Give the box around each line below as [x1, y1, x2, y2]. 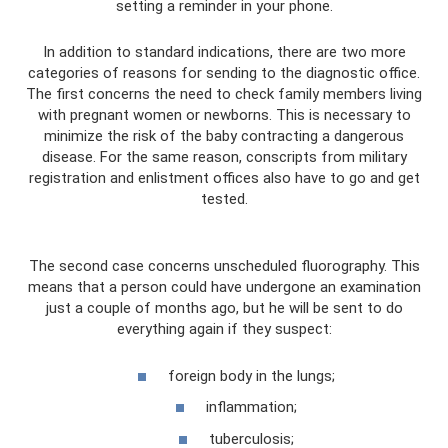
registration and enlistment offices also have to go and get [28, 169, 420, 188]
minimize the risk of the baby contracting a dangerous [44, 127, 404, 146]
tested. [200, 190, 248, 209]
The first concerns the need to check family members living [26, 85, 422, 104]
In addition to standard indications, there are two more [42, 43, 406, 62]
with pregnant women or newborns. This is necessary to [37, 106, 411, 125]
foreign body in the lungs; [168, 366, 335, 385]
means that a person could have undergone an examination [27, 278, 421, 297]
